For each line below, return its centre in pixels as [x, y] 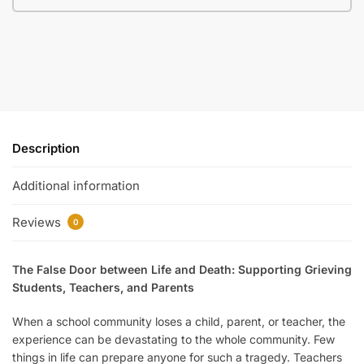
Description [46, 149]
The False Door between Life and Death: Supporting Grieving [182, 270]
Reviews [38, 223]
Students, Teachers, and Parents [103, 288]
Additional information [76, 185]
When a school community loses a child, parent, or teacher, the [179, 321]
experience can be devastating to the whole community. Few [173, 339]
